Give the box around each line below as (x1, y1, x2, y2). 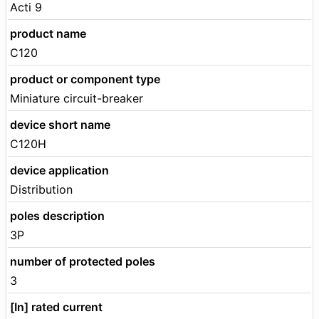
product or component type (10, 71, 160, 86)
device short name (10, 117, 110, 132)
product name (10, 26, 86, 41)
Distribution (10, 182, 73, 197)
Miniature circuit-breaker (10, 90, 143, 105)
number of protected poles (10, 253, 155, 268)
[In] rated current (10, 299, 103, 314)
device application (10, 162, 109, 177)
